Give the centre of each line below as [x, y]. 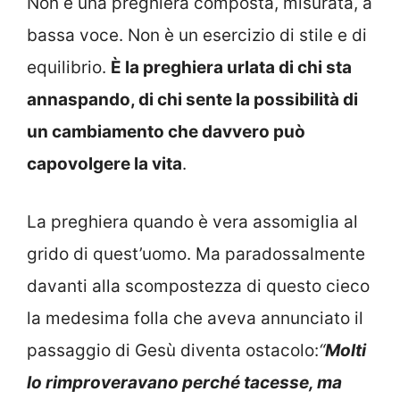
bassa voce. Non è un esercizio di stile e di [197, 36]
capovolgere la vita [104, 164]
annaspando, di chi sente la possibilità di [192, 100]
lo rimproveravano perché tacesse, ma [184, 382]
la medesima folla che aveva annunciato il [195, 318]
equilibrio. [69, 68]
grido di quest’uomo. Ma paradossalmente [196, 254]
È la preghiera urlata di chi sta [231, 68]
